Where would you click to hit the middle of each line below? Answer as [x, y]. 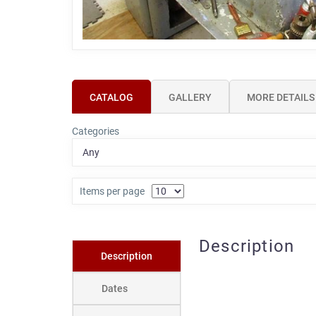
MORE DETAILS [281, 97]
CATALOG [111, 97]
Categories [96, 132]
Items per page [112, 192]
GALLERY [190, 97]
